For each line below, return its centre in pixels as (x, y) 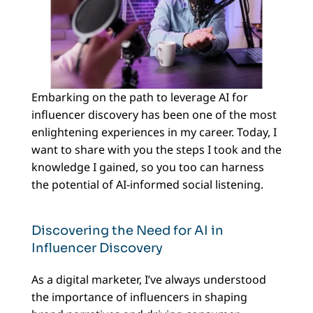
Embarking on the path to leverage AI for (139, 97)
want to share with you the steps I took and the (156, 150)
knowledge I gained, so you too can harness (147, 167)
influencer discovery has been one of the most (154, 115)
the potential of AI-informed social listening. (147, 185)
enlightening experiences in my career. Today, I (154, 132)
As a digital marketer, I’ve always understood (148, 280)
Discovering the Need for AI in (127, 231)
